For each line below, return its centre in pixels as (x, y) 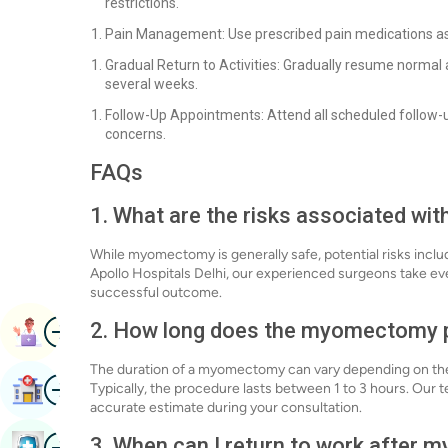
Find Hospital (92, 389)
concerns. (135, 134)
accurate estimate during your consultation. (226, 407)
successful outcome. (156, 292)
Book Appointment (114, 331)
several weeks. (151, 84)
